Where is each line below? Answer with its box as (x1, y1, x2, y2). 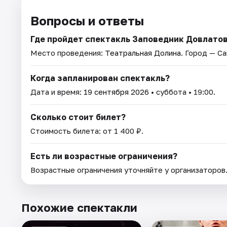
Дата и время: (30, 87, 84, 97)
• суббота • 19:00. (149, 87, 215, 97)
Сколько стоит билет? (30, 112, 126, 123)
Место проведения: (30, 48, 105, 58)
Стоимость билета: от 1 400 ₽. (30, 126, 143, 136)
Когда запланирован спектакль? (30, 73, 170, 84)
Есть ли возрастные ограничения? (30, 151, 177, 162)
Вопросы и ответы (30, 13, 144, 28)
